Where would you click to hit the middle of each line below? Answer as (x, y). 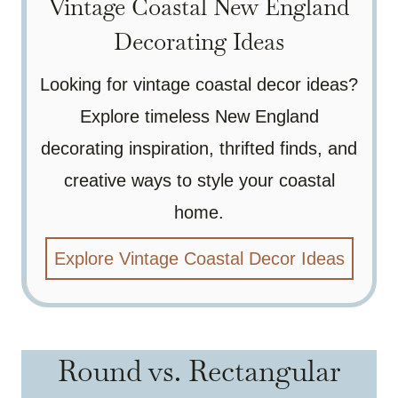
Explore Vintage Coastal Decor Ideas (199, 258)
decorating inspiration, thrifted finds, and (199, 148)
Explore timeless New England (199, 116)
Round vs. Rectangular (199, 370)
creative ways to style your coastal (199, 180)
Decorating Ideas (199, 41)
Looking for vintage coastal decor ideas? (199, 84)
